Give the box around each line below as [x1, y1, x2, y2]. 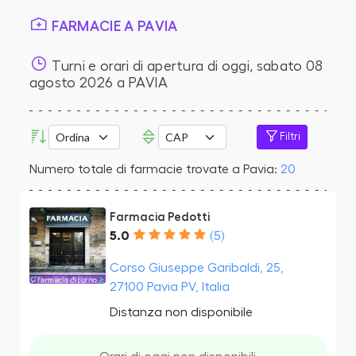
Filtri [280, 130, 301, 142]
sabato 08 [256, 58, 323, 73]
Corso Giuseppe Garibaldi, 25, [109, 261, 284, 274]
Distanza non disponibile [109, 305, 253, 319]
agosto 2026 [29, 75, 114, 90]
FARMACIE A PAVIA [48, 18, 178, 33]
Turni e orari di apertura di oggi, [48, 58, 257, 73]
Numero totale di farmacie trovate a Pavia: [29, 162, 281, 176]
